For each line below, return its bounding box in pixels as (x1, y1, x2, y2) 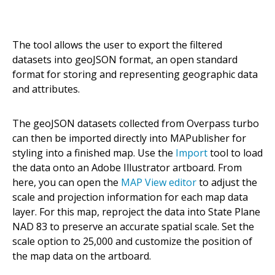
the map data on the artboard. (12, 249, 151, 263)
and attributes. (12, 82, 80, 96)
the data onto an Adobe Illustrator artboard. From (12, 161, 242, 175)
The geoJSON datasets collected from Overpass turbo (12, 117, 259, 131)
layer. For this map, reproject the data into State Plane (12, 205, 260, 219)
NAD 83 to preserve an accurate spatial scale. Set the (12, 220, 254, 234)
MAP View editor (121, 176, 196, 190)
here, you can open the (12, 176, 121, 190)
